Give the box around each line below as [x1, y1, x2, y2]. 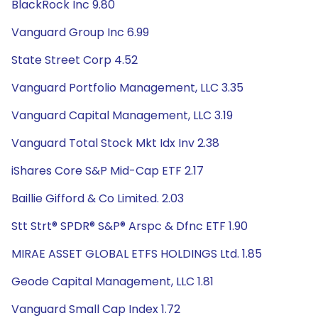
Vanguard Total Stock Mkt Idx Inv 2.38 [11, 135, 219, 151]
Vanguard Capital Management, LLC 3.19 [11, 107, 233, 124]
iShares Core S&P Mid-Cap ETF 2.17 [11, 163, 204, 179]
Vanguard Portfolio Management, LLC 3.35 [11, 79, 243, 96]
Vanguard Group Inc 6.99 [11, 24, 149, 40]
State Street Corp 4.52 [11, 52, 138, 68]
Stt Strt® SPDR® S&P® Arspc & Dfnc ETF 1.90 [11, 218, 248, 234]
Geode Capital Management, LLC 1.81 [11, 273, 214, 290]
